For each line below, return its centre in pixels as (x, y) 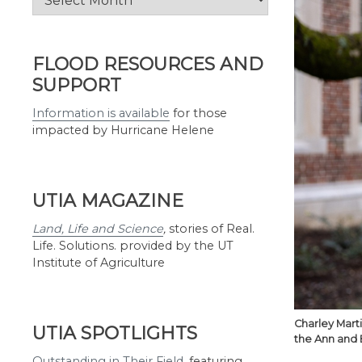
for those (198, 113)
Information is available (101, 113)
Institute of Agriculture (99, 263)
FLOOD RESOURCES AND (148, 64)
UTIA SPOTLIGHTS (115, 333)
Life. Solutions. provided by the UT (133, 246)
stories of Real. (210, 229)
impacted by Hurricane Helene (123, 130)
